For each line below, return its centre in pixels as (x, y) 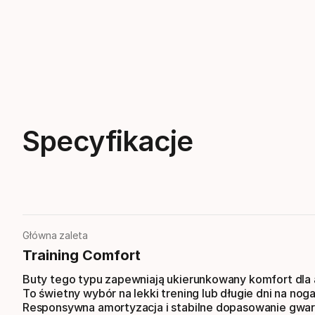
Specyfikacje (108, 141)
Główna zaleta (55, 235)
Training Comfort (82, 255)
